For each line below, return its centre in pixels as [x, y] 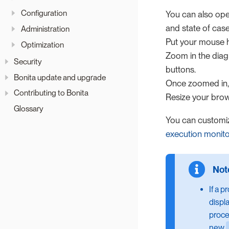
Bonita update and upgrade [60, 77]
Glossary [29, 109]
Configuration [44, 13]
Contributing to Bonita [51, 93]
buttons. [181, 69]
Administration [45, 29]
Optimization [42, 44]
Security [28, 61]
